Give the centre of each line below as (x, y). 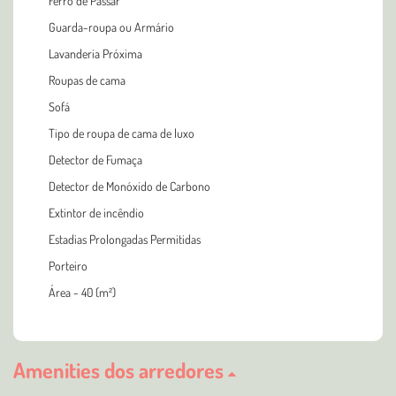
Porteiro (68, 265)
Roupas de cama (87, 80)
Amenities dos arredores (121, 369)
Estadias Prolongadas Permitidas (125, 239)
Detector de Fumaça (95, 159)
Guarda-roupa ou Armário (111, 27)
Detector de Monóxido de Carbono (129, 186)
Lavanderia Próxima (95, 53)
